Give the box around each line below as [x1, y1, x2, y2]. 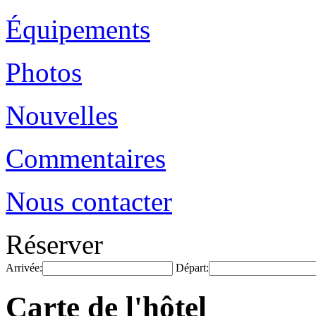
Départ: [176, 262, 209, 274]
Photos [6, 57, 82, 87]
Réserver [6, 229, 103, 260]
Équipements [6, 14, 150, 44]
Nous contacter [6, 186, 172, 217]
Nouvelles [6, 100, 118, 130]
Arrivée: [6, 262, 42, 274]
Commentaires [6, 143, 166, 174]
